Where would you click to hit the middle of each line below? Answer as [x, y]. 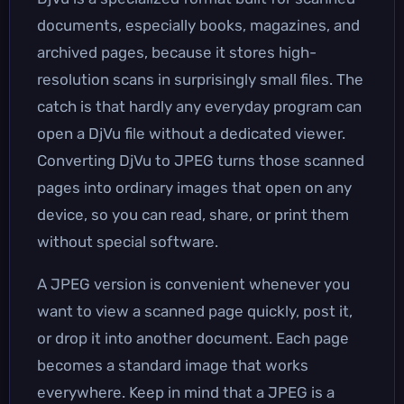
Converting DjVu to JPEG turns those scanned [201, 160]
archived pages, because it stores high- [177, 52]
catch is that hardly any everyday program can [199, 106]
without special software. [128, 241]
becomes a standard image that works [173, 365]
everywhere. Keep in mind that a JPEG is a [186, 392]
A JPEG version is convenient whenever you [193, 284]
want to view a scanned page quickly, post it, [195, 311]
